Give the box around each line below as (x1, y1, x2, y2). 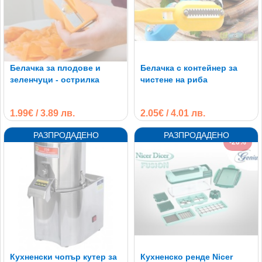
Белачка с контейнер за (140, 63, 237, 73)
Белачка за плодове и (10, 63, 101, 73)
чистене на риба (140, 74, 208, 84)
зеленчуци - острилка (10, 74, 99, 84)
